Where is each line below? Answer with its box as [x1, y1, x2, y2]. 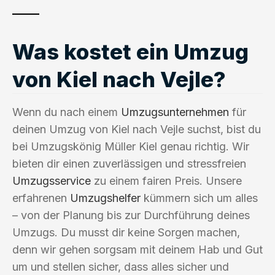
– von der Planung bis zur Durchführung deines [12, 208, 250, 222]
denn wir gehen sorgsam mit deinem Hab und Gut [12, 242, 263, 256]
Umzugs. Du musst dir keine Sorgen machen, [12, 225, 240, 239]
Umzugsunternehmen [121, 105, 229, 118]
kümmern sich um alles [141, 191, 258, 204]
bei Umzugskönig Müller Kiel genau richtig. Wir [12, 139, 249, 153]
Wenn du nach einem [12, 105, 121, 118]
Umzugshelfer [70, 191, 141, 204]
